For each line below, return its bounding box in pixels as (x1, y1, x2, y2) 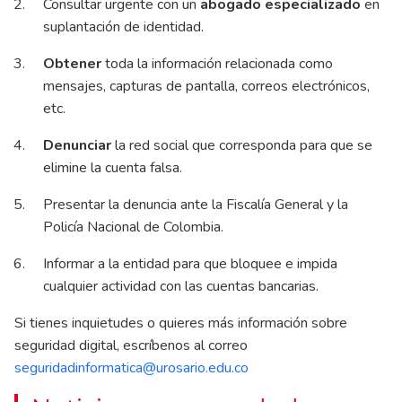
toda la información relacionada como (101, 53, 333, 74)
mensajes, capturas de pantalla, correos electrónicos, (43, 75, 370, 96)
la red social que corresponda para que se (111, 135, 372, 155)
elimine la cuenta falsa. (43, 157, 186, 178)
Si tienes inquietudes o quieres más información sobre (14, 312, 347, 333)
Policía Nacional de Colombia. (43, 216, 227, 237)
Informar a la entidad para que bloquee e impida (43, 253, 337, 274)
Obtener (43, 53, 101, 74)
